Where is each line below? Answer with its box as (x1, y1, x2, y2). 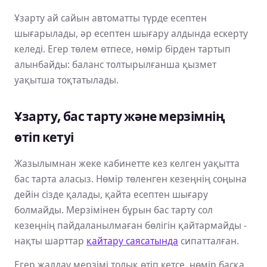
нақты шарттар (14, 234, 86, 247)
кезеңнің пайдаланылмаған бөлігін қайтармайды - (14, 218, 247, 232)
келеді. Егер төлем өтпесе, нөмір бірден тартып (14, 42, 231, 55)
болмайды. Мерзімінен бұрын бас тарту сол (14, 203, 213, 216)
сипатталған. (178, 234, 239, 247)
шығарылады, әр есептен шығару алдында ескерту (14, 26, 248, 40)
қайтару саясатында (86, 234, 178, 247)
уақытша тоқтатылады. (14, 73, 119, 86)
